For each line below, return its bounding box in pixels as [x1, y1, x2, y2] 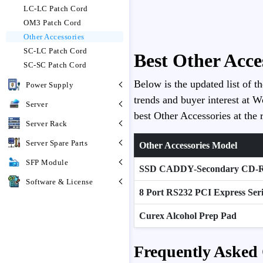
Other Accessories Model [139, 140, 237, 150]
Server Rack [26, 119, 68, 128]
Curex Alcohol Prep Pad [139, 210, 237, 221]
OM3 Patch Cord [23, 18, 81, 27]
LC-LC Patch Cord [23, 4, 87, 13]
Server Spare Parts [26, 138, 87, 147]
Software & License [26, 177, 93, 186]
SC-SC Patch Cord [23, 60, 86, 69]
